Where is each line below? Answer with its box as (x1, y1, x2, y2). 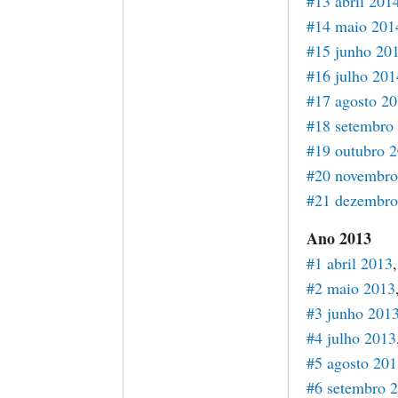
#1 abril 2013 (306, 252, 393, 274)
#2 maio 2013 (306, 277, 395, 298)
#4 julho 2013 (306, 327, 396, 348)
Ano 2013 (306, 227, 371, 250)
